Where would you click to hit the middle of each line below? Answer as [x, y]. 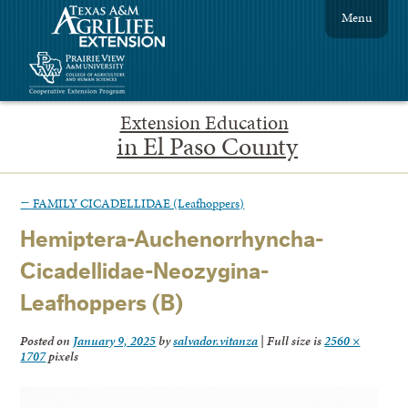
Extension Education [204, 122]
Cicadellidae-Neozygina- [145, 272]
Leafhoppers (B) [102, 304]
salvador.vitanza [216, 341]
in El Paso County [207, 146]
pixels [62, 357]
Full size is [295, 341]
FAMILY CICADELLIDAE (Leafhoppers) [138, 203]
